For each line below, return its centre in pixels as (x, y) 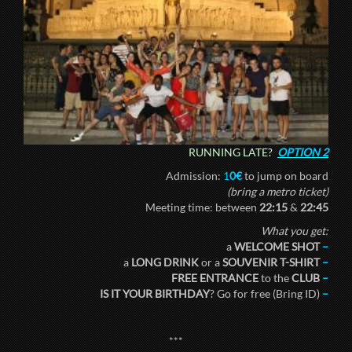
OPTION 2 (303, 152)
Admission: (194, 175)
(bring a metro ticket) (278, 191)
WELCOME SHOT (278, 246)
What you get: (295, 230)
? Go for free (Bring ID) (266, 293)
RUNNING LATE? (231, 152)
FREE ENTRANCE (215, 277)
